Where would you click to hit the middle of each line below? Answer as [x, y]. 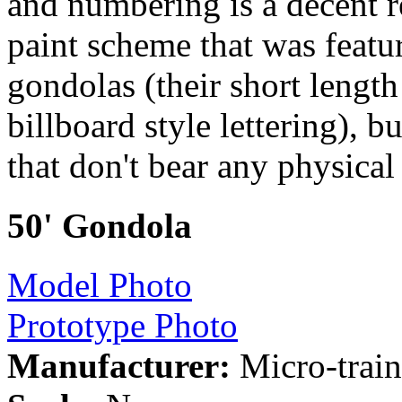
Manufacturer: [119, 365]
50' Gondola [100, 225]
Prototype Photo [122, 325]
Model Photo [100, 284]
